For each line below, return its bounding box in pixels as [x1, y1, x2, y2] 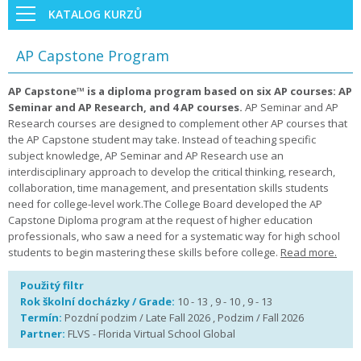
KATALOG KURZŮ [48, 6, 142, 22]
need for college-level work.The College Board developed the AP [8, 197, 322, 211]
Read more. [280, 245, 337, 259]
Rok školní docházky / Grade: [20, 294, 177, 309]
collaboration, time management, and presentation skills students [8, 180, 329, 195]
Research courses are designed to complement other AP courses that [8, 116, 347, 131]
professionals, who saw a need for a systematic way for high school [8, 229, 340, 243]
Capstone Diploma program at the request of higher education [8, 213, 313, 227]
